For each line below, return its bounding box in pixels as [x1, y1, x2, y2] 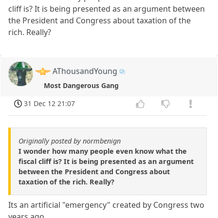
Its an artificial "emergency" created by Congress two [8, 200, 205, 211]
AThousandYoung [53, 65, 118, 76]
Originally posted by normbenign [18, 136, 121, 146]
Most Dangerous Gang [44, 80, 119, 90]
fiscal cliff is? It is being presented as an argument [18, 157, 194, 166]
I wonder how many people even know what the [18, 146, 187, 156]
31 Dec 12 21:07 [24, 99, 75, 109]
